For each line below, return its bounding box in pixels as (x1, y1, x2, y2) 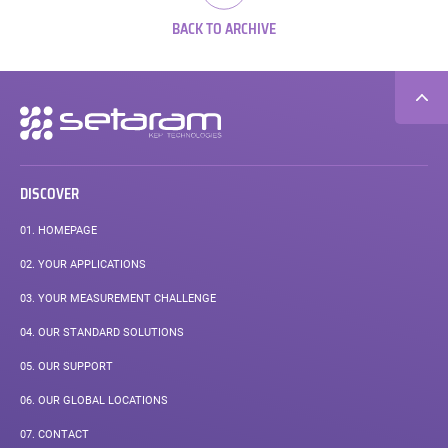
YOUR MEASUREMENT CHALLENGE (34, 291, 216, 305)
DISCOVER (19, 183, 79, 206)
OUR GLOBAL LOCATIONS (34, 393, 168, 407)
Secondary (10, 106, 68, 121)
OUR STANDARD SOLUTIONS (34, 325, 184, 339)
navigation (10, 123, 69, 138)
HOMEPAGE (34, 223, 97, 237)
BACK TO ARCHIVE (172, 17, 276, 40)
